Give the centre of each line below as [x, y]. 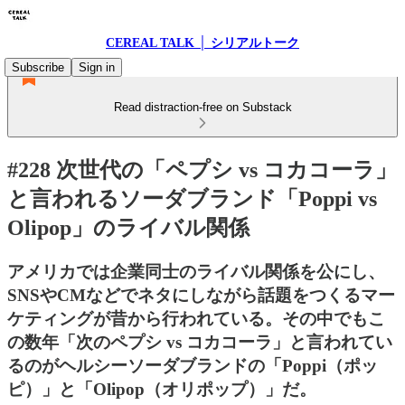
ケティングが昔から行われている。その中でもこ [196, 318]
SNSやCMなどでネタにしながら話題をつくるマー [201, 295]
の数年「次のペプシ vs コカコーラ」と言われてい [200, 342]
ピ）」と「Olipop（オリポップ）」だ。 [162, 389]
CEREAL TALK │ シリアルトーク [202, 43]
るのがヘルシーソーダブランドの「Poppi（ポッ [193, 365]
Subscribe [38, 67]
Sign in [97, 67]
